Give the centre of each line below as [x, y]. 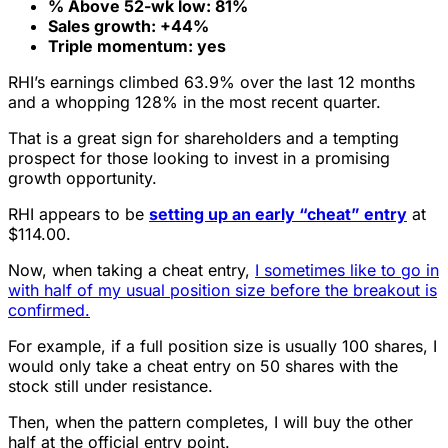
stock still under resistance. [110, 386]
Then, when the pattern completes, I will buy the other [210, 422]
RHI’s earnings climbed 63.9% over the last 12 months [211, 82]
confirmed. [49, 310]
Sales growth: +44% [128, 26]
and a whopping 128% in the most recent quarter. [194, 102]
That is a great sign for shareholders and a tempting [203, 138]
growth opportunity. [82, 178]
